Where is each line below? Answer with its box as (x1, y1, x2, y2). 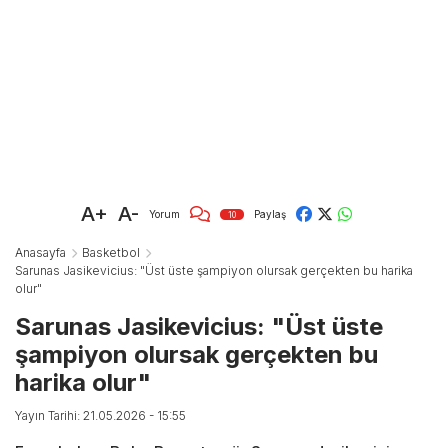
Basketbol (82, 245, 140, 261)
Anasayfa (15, 245, 66, 261)
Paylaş (254, 207, 286, 220)
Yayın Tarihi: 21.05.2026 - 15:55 (15, 408, 186, 424)
